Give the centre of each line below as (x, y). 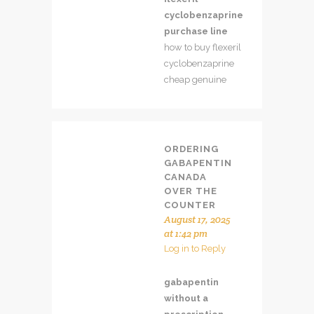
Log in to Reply (195, 248)
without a (186, 298)
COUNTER (190, 205)
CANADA (185, 177)
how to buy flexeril (203, 47)
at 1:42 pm (186, 233)
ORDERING (191, 149)
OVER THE (191, 191)
